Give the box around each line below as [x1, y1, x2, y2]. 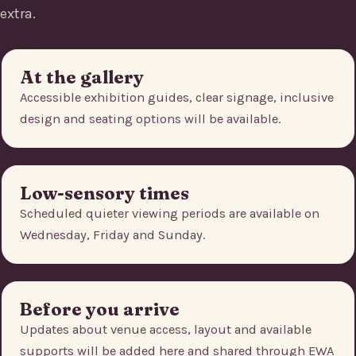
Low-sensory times [20, 181, 189, 204]
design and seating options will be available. [20, 110, 281, 126]
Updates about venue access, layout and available [20, 321, 311, 337]
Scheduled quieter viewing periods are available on [20, 205, 319, 221]
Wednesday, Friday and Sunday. [20, 226, 205, 242]
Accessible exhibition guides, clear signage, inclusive [20, 89, 334, 105]
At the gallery [20, 65, 144, 88]
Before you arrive [20, 297, 180, 320]
